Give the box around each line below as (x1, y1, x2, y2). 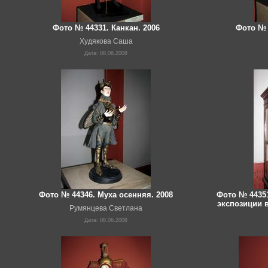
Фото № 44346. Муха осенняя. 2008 (39, 190, 173, 200)
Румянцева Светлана (69, 204, 142, 213)
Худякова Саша (79, 37, 133, 46)
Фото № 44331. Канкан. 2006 (52, 23, 160, 33)
